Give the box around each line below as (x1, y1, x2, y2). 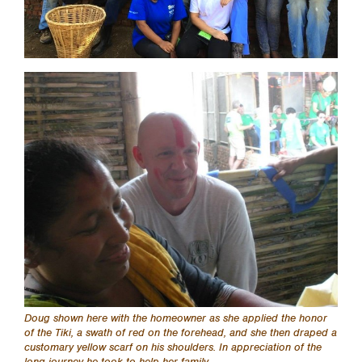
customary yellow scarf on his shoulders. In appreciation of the (24, 340, 322, 355)
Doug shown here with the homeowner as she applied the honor (24, 311, 327, 326)
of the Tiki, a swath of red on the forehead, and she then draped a (24, 326, 337, 340)
